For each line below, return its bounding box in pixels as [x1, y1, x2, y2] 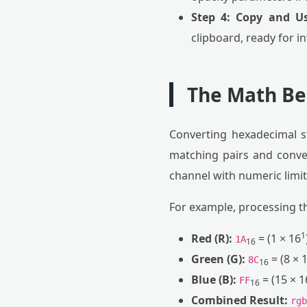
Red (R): [191, 231, 232, 246]
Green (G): [191, 251, 245, 267]
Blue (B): [191, 272, 236, 287]
